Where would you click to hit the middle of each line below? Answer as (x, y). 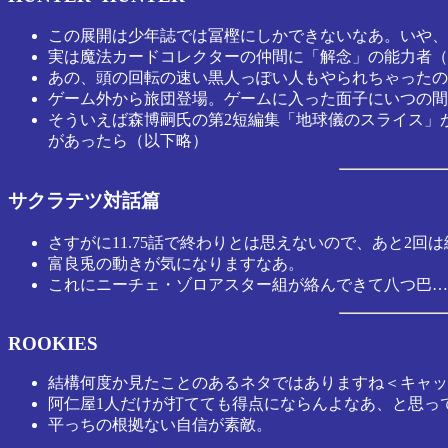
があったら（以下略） (128, 140)
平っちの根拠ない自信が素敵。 (160, 425)
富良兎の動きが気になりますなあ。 (176, 264)
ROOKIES (53, 343)
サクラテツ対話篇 (84, 201)
